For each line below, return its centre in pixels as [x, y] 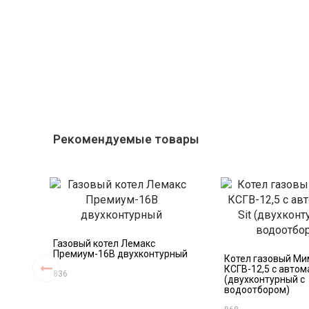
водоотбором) [257, 290]
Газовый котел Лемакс [104, 243]
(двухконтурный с [265, 279]
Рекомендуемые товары [126, 139]
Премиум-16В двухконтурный [120, 254]
